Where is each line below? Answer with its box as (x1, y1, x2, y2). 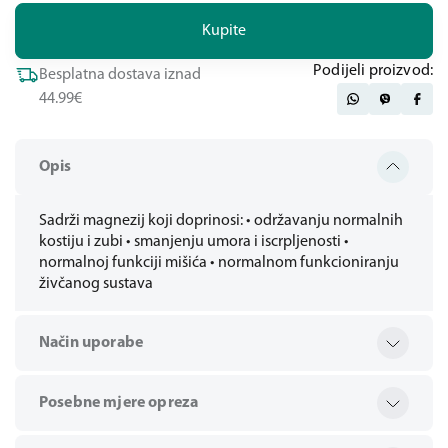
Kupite (201, 22, 247, 39)
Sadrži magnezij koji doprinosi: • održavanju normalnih (39, 213, 403, 229)
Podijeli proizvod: (313, 63, 433, 79)
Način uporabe (39, 335, 144, 351)
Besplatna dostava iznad (39, 67, 201, 83)
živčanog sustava (39, 276, 153, 292)
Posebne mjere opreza (39, 395, 199, 411)
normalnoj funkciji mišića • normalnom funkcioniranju (39, 255, 399, 271)
